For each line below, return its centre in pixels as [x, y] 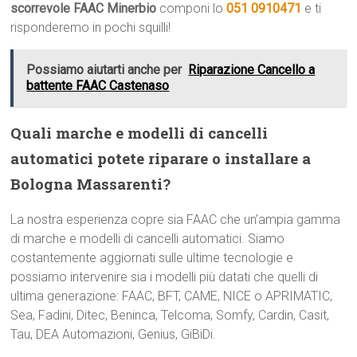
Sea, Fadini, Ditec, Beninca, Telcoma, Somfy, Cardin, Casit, [170, 315]
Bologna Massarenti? [91, 184]
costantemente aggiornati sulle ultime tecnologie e [152, 258]
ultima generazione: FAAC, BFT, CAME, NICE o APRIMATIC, [172, 296]
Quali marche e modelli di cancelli [139, 133]
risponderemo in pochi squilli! [91, 27]
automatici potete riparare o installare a [161, 158]
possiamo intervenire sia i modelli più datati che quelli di [165, 277]
